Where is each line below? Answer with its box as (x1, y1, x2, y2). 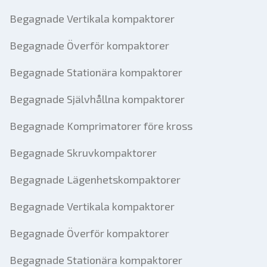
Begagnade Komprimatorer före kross (10, 119, 193, 132)
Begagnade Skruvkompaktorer (10, 146, 157, 159)
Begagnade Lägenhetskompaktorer (10, 173, 181, 186)
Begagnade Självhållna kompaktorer (10, 92, 185, 105)
